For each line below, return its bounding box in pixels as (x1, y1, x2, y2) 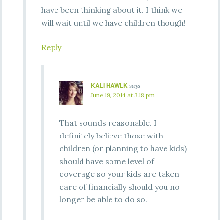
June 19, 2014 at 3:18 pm (90, 91, 155, 99)
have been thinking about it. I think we (41, 5, 182, 15)
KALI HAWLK (90, 81, 128, 90)
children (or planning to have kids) (59, 143, 187, 153)
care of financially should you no (59, 182, 180, 192)
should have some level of (59, 156, 154, 166)
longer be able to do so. (59, 194, 147, 204)
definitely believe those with (59, 131, 163, 140)
